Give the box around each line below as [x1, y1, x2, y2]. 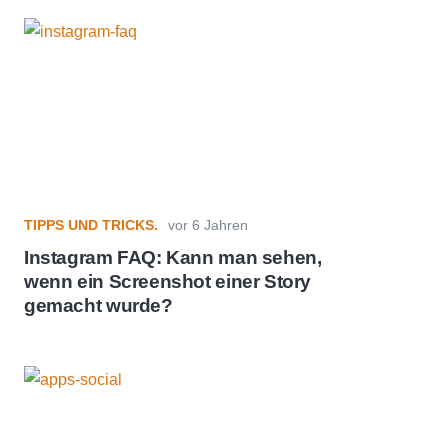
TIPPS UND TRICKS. [24, 217, 158, 233]
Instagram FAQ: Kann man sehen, [24, 247, 322, 269]
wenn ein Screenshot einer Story [24, 271, 312, 293]
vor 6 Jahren [167, 217, 248, 233]
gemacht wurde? [24, 295, 173, 317]
